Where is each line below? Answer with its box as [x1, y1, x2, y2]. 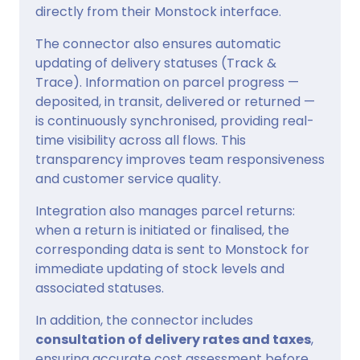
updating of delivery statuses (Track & [35, 53, 276, 72]
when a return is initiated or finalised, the [35, 220, 289, 239]
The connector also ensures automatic [35, 34, 281, 53]
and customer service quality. [35, 169, 221, 188]
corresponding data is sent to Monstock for [35, 239, 309, 259]
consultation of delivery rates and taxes [35, 329, 311, 349]
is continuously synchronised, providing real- [35, 111, 314, 130]
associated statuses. [35, 278, 164, 297]
